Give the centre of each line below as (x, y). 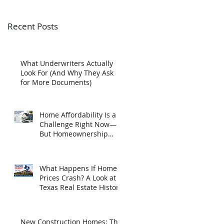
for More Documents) (56, 82)
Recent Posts (33, 26)
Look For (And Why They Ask (67, 72)
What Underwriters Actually (67, 63)
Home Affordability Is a (78, 114)
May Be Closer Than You (80, 143)
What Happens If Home (78, 168)
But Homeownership (74, 133)
